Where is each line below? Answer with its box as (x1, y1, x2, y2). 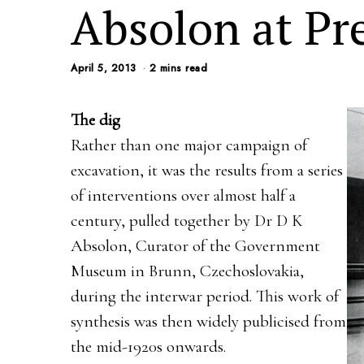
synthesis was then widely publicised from (71, 310, 346, 331)
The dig (71, 109, 120, 130)
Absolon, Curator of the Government (71, 235, 320, 256)
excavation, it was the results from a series (71, 159, 343, 180)
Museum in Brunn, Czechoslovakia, (71, 260, 304, 281)
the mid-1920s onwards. (71, 336, 226, 357)
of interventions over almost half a (71, 184, 296, 206)
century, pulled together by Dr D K (71, 210, 303, 231)
